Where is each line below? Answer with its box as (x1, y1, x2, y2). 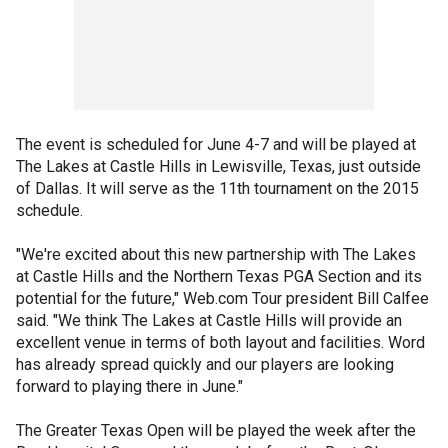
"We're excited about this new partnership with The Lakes (16, 245, 416, 264)
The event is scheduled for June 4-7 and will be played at (16, 135, 416, 154)
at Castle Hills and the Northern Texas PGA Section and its (16, 267, 422, 286)
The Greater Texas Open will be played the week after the (16, 421, 416, 440)
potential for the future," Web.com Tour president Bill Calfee (16, 289, 429, 308)
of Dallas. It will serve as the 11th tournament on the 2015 (16, 179, 419, 198)
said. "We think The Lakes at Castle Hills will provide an (16, 311, 402, 330)
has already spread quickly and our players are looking (16, 355, 394, 374)
